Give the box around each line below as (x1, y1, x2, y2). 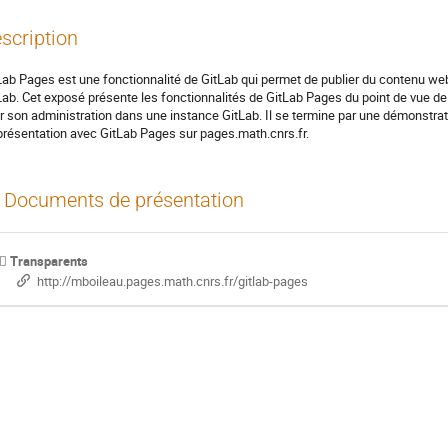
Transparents (10, 251, 89, 270)
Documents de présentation (4, 188, 244, 212)
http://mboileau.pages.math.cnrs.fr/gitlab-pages (36, 271, 308, 290)
